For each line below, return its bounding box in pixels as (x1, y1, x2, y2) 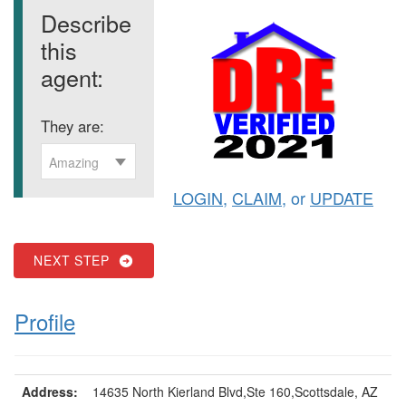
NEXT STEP (34, 251, 119, 269)
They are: (41, 115, 104, 137)
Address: (22, 382, 78, 401)
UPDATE (310, 186, 373, 209)
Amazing (49, 153, 99, 171)
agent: (41, 61, 103, 93)
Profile (14, 305, 75, 337)
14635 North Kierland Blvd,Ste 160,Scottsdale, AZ (92, 382, 378, 401)
